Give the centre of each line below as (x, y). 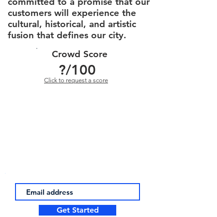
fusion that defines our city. (67, 35)
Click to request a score (76, 80)
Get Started (77, 210)
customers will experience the (72, 13)
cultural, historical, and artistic (72, 24)
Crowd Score (80, 54)
